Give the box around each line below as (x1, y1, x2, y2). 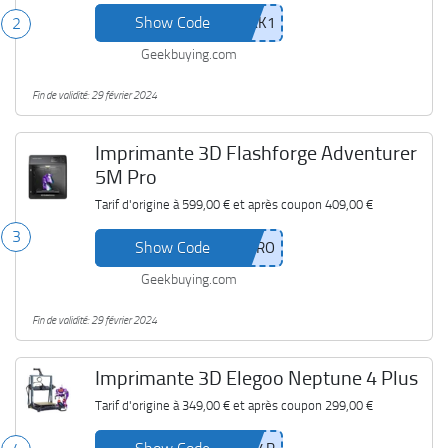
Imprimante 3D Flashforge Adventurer (94, 141, 417, 165)
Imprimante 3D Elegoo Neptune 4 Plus (94, 366, 418, 390)
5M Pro (94, 165, 157, 189)
